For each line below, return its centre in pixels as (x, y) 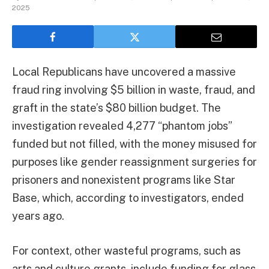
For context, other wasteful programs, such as (126, 250)
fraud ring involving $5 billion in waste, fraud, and (134, 90)
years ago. (38, 216)
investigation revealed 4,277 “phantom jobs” (122, 126)
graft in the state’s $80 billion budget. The (116, 108)
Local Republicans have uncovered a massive (124, 72)
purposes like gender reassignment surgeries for (134, 162)
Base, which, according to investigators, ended (128, 198)
